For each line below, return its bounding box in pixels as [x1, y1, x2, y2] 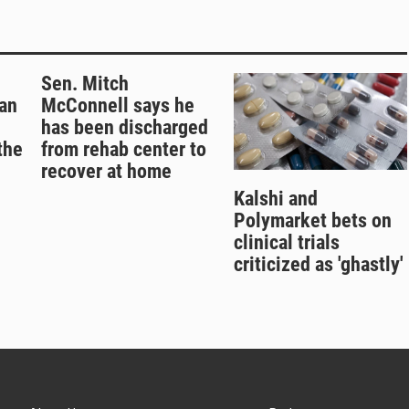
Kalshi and [233, 187, 318, 211]
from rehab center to [41, 138, 206, 162]
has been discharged [41, 116, 208, 140]
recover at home [41, 160, 172, 184]
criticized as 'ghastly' [233, 253, 404, 277]
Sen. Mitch [41, 72, 129, 96]
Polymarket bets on [233, 209, 392, 233]
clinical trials [233, 231, 340, 255]
